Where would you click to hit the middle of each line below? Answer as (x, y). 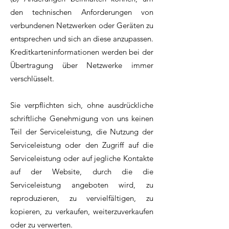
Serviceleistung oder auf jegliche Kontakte (82, 158)
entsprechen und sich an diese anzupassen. (82, 39)
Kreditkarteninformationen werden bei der (82, 52)
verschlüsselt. (32, 79)
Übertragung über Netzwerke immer (82, 65)
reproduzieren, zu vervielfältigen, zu (82, 198)
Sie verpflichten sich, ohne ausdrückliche (82, 105)
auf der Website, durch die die (82, 172)
